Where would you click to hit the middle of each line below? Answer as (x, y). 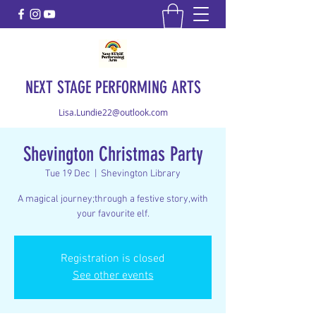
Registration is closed (113, 259)
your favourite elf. (113, 214)
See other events (113, 275)
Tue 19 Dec (68, 174)
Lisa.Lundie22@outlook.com (113, 112)
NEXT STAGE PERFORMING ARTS (113, 87)
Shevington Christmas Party (113, 154)
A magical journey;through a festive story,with (113, 199)
